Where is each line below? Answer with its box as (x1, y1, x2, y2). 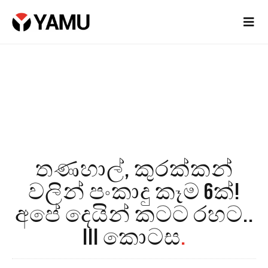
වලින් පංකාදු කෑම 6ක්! (28, 179, 240, 206)
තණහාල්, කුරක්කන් (35, 156, 233, 184)
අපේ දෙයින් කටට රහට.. (14, 202, 254, 229)
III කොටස (82, 224, 181, 252)
